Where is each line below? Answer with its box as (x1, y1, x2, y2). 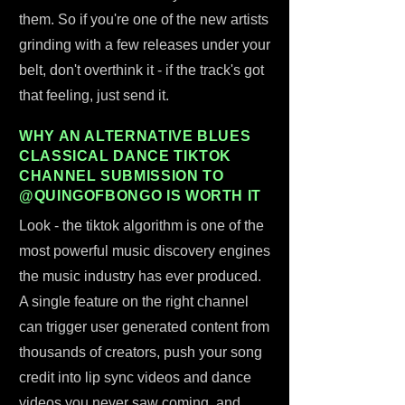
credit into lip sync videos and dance (19, 370, 251, 385)
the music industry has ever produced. (19, 268, 261, 284)
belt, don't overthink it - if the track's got (19, 62, 264, 78)
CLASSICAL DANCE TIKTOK (19, 148, 232, 164)
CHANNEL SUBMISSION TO (19, 168, 224, 184)
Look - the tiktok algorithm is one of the (19, 218, 264, 233)
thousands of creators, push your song (19, 344, 262, 360)
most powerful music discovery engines (19, 243, 270, 259)
